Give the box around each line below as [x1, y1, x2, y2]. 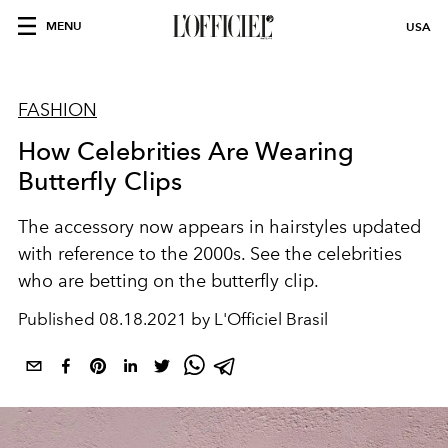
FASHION [18, 99, 97, 121]
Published [18, 309, 99, 329]
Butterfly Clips [18, 166, 183, 196]
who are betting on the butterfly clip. [18, 270, 319, 292]
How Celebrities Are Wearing [18, 136, 355, 166]
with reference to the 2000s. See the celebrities [18, 243, 402, 265]
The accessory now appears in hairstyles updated [18, 216, 421, 238]
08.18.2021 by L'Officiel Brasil [99, 309, 328, 329]
